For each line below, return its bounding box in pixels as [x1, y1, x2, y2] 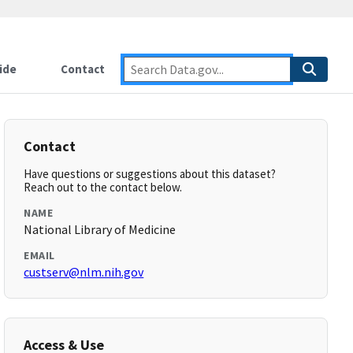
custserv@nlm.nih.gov [24, 264, 144, 280]
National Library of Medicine [24, 221, 176, 237]
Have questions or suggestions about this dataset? [24, 166, 277, 181]
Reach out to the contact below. [24, 180, 183, 195]
